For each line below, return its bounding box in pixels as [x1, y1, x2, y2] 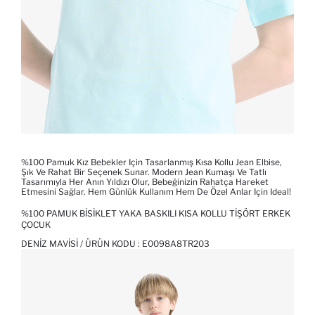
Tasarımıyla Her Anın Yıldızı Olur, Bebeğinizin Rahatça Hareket [21, 176, 269, 188]
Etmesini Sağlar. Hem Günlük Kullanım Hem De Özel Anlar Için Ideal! [21, 186, 291, 198]
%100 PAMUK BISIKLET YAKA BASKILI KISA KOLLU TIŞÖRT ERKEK [21, 208, 290, 219]
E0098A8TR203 [142, 238, 210, 250]
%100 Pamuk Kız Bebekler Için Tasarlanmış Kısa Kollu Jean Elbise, [21, 157, 282, 168]
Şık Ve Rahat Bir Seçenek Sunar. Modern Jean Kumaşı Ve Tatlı [21, 167, 266, 178]
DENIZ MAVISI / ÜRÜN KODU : [21, 238, 142, 250]
